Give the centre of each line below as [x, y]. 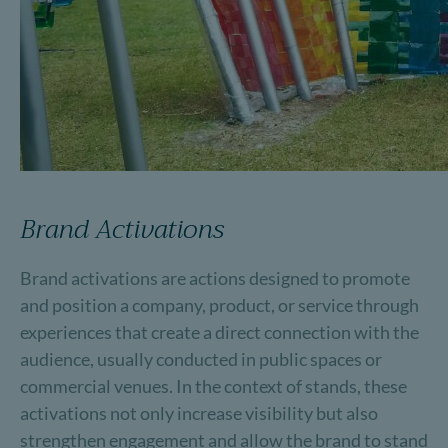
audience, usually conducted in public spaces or [201, 359]
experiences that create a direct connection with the [219, 332]
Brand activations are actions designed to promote [215, 278]
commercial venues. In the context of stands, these [213, 386]
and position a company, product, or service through [219, 305]
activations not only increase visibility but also [199, 413]
